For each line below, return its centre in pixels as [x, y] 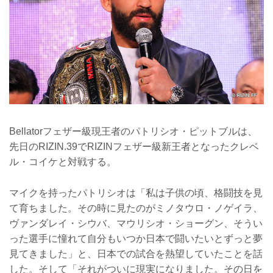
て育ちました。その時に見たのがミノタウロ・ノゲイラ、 [136, 208]
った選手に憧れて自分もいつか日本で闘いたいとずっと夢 [136, 238]
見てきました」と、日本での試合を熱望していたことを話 [136, 253]
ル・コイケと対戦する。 [63, 162]
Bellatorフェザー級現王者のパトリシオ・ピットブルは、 [133, 132]
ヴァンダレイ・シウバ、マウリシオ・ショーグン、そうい [136, 223]
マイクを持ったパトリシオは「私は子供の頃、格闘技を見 [136, 193]
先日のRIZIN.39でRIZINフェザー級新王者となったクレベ [134, 147]
